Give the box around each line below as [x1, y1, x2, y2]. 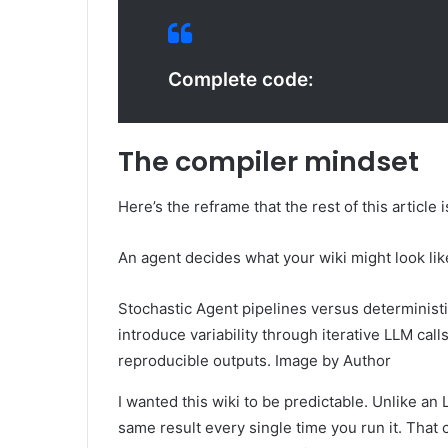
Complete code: [168, 68, 314, 92]
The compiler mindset [118, 143, 419, 181]
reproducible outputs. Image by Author [118, 350, 391, 370]
